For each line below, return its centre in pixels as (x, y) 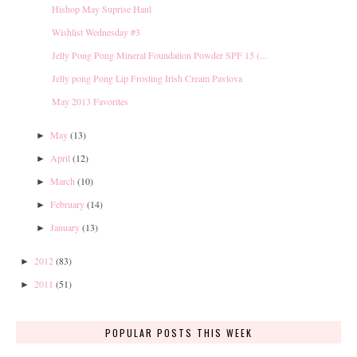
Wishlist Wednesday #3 (96, 31)
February (67, 204)
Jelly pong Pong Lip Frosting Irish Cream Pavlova (147, 78)
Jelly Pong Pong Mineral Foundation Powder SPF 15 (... (159, 55)
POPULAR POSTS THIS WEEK (178, 332)
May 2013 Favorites (90, 101)
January (65, 227)
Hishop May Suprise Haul (102, 8)
